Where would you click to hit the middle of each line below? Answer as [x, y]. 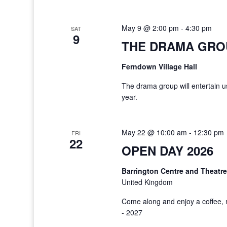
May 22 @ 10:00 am [154, 132]
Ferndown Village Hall [159, 66]
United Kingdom [147, 182]
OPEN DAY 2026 [167, 150]
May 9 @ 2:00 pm [150, 28]
